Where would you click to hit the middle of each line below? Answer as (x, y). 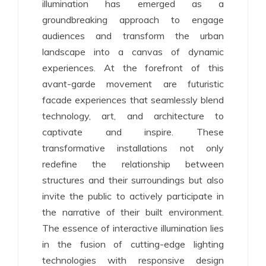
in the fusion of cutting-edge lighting (133, 244)
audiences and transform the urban (133, 36)
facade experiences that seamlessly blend (133, 100)
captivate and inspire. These (133, 132)
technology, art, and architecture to (133, 116)
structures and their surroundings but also (133, 180)
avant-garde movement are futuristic (133, 84)
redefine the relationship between (133, 164)
